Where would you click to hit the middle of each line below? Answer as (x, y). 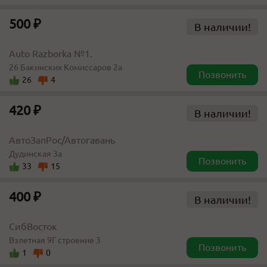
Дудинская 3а (35, 154)
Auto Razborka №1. (51, 54)
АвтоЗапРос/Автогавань (62, 140)
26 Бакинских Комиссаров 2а (66, 67)
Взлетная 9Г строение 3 (55, 240)
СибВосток (33, 226)
